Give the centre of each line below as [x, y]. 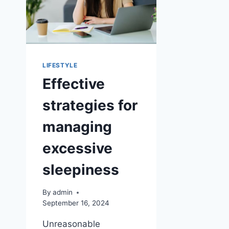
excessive [77, 148]
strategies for [90, 105]
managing [77, 127]
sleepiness [81, 169]
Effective [74, 84]
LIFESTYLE [60, 65]
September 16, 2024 [76, 203]
